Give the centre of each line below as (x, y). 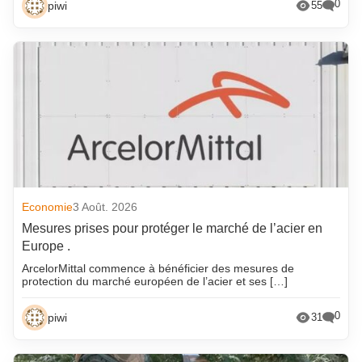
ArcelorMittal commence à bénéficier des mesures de (158, 268)
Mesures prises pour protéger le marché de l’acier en (173, 228)
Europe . (46, 246)
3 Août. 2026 (105, 206)
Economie (48, 206)
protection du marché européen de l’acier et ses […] (155, 281)
